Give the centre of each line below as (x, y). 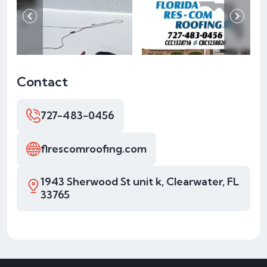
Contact (42, 82)
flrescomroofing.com (94, 149)
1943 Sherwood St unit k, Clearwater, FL (140, 182)
